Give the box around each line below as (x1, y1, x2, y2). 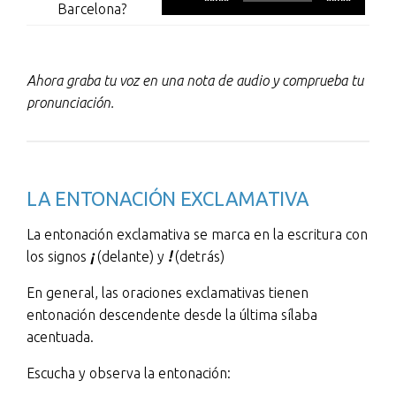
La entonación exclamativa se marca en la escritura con (27, 225, 368, 242)
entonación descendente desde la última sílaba (27, 306, 317, 323)
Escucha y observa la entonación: (27, 364, 231, 381)
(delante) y (94, 247, 168, 264)
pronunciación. (27, 94, 114, 110)
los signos (27, 247, 90, 264)
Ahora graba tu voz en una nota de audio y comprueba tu (27, 72, 363, 88)
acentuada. (27, 328, 94, 345)
